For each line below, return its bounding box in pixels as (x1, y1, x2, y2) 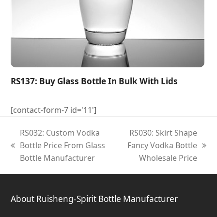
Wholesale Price (139, 152, 197, 163)
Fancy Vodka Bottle (127, 139, 197, 151)
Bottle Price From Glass (20, 139, 106, 151)
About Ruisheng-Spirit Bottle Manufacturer (11, 193, 178, 204)
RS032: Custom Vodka (20, 127, 100, 138)
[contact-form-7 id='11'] (11, 104, 97, 115)
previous (10, 145, 43, 156)
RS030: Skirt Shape (129, 127, 197, 138)
